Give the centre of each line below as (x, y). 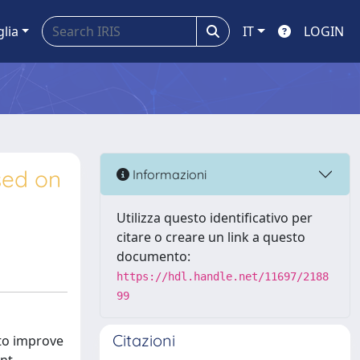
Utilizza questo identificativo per (215, 218)
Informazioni (168, 174)
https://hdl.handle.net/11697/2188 (223, 276)
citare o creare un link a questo (211, 237)
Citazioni (144, 340)
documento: (153, 256)
